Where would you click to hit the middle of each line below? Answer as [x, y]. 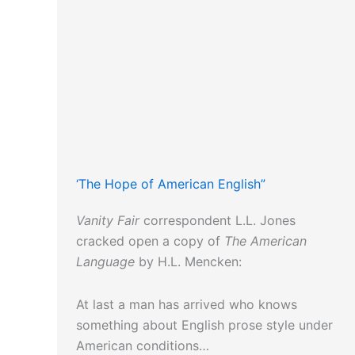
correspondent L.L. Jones [218, 221]
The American [265, 241]
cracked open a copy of [150, 241]
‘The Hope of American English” [171, 184]
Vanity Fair [108, 221]
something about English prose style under [204, 325]
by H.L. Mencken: [188, 262]
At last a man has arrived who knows [187, 305]
